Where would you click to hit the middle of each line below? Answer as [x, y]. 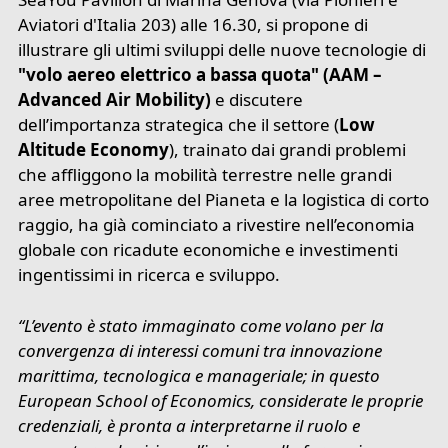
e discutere [257, 100]
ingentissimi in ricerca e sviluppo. [149, 275]
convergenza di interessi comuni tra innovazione [200, 350]
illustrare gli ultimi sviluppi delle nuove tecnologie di [222, 50]
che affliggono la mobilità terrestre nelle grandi [205, 175]
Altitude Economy [94, 150]
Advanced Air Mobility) [115, 100]
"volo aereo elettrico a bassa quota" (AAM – [200, 75]
